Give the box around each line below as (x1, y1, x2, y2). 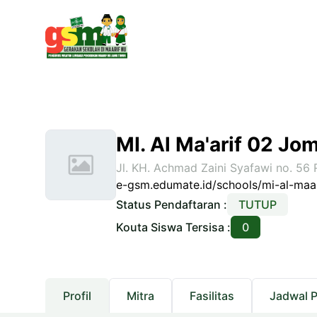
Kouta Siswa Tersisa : (116, 220, 231, 234)
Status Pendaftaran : (116, 197, 227, 212)
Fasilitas (190, 289, 234, 303)
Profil (63, 289, 91, 303)
